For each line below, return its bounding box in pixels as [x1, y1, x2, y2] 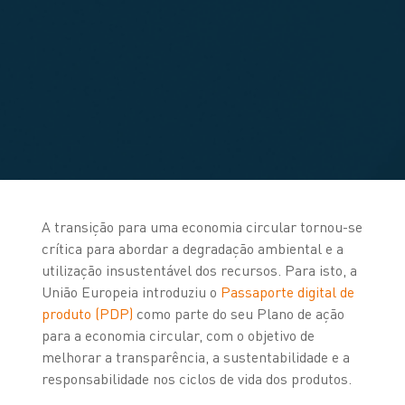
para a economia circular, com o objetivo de [41, 325, 315, 344]
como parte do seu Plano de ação [132, 304, 344, 323]
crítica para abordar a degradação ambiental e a [41, 239, 344, 258]
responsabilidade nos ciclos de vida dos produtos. [41, 369, 352, 388]
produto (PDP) [41, 304, 133, 323]
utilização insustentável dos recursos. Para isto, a [41, 260, 357, 279]
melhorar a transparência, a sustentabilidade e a [41, 347, 350, 366]
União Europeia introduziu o [41, 282, 221, 301]
